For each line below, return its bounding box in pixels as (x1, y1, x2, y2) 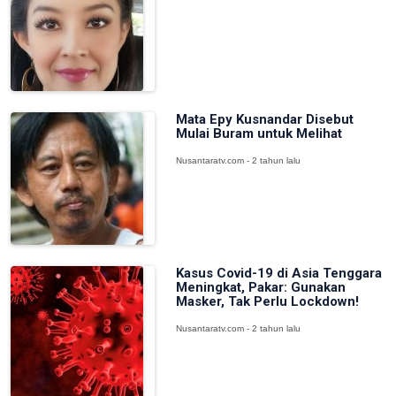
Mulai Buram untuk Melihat (175, 126, 342, 141)
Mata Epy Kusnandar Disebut (175, 111, 354, 127)
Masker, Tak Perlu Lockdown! (175, 293, 359, 309)
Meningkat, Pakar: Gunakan (175, 279, 346, 295)
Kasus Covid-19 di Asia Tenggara (175, 265, 382, 281)
